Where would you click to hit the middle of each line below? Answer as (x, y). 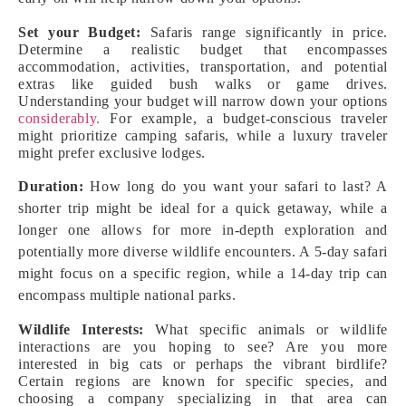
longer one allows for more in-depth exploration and (203, 230)
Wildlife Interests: (81, 329)
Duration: (51, 186)
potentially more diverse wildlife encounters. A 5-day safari (203, 251)
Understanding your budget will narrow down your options (203, 101)
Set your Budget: (80, 32)
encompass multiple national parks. (127, 295)
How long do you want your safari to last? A (236, 186)
